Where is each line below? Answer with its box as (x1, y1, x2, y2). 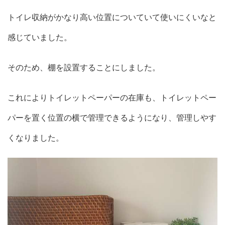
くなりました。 (8, 132, 64, 143)
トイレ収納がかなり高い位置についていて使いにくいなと (8, 12, 216, 22)
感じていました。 (8, 32, 72, 42)
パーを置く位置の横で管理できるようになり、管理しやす (8, 112, 216, 123)
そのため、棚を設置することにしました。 (8, 62, 160, 72)
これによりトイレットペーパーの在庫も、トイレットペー (8, 92, 216, 102)
